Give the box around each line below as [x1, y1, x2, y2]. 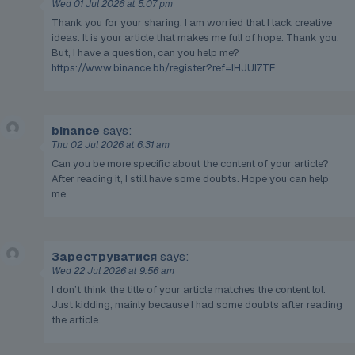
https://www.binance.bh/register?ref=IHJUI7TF [52, 61, 275, 75]
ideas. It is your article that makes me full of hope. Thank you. [52, 31, 339, 45]
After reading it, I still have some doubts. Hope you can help [52, 172, 329, 186]
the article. [52, 313, 101, 327]
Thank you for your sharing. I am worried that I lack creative [52, 16, 332, 30]
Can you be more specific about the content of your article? [52, 157, 329, 171]
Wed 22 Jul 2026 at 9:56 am [52, 265, 174, 278]
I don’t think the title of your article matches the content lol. [52, 283, 326, 297]
